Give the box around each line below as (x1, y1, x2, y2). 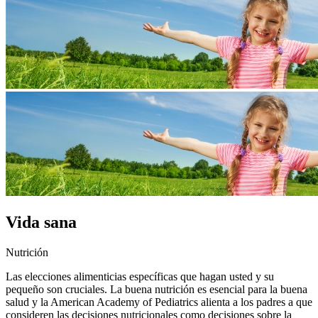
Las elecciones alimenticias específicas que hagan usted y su (6, 270, 274, 283)
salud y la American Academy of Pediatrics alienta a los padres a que (6, 296, 312, 309)
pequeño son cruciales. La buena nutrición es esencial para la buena (6, 283, 307, 296)
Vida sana (6, 213, 77, 232)
